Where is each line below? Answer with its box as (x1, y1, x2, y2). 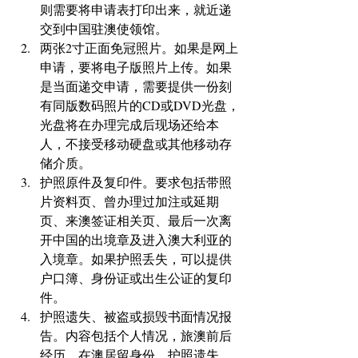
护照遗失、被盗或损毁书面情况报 (40, 308, 232, 324)
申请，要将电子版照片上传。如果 (40, 58, 232, 75)
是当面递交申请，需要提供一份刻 (40, 78, 232, 94)
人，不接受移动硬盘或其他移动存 (40, 135, 232, 152)
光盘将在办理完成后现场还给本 (40, 116, 219, 133)
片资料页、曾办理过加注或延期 (40, 193, 219, 209)
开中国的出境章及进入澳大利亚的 (40, 231, 232, 248)
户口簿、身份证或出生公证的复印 (40, 269, 232, 286)
